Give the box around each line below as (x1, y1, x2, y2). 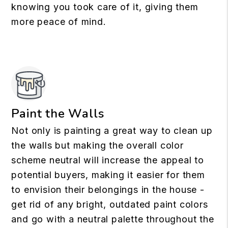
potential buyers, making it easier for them (11, 169, 205, 180)
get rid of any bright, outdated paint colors (11, 198, 208, 210)
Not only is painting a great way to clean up (11, 125, 213, 136)
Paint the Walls (11, 105, 104, 122)
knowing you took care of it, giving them (11, 1, 198, 12)
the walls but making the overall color (11, 139, 184, 151)
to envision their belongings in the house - (11, 184, 205, 195)
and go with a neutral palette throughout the (11, 213, 214, 224)
